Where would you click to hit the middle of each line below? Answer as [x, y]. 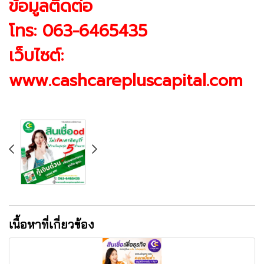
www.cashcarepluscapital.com [126, 80]
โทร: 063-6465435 [78, 31]
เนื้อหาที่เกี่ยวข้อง [52, 224]
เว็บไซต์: [36, 55]
